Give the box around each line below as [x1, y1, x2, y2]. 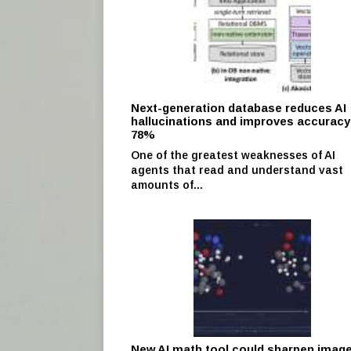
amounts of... [131, 178, 203, 191]
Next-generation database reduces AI [131, 101, 346, 114]
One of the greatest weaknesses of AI [131, 148, 335, 161]
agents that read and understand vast [131, 163, 343, 176]
